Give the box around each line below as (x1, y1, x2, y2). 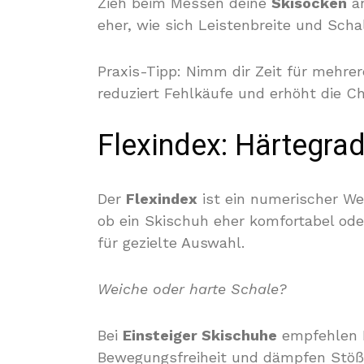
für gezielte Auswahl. (97, 234, 245, 251)
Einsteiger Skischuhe (123, 327, 277, 344)
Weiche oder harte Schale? (97, 280, 287, 297)
